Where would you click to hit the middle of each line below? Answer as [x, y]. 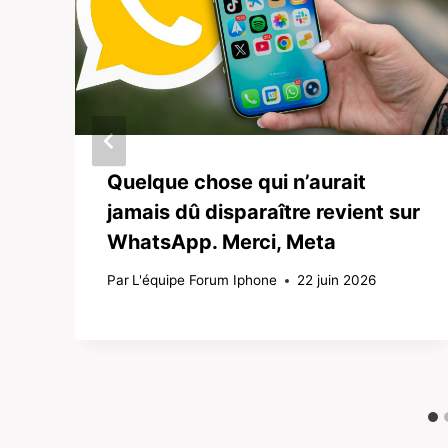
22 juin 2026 [337, 280]
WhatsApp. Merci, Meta [221, 241]
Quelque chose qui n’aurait [236, 181]
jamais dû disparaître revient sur [263, 211]
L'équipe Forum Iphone [205, 280]
